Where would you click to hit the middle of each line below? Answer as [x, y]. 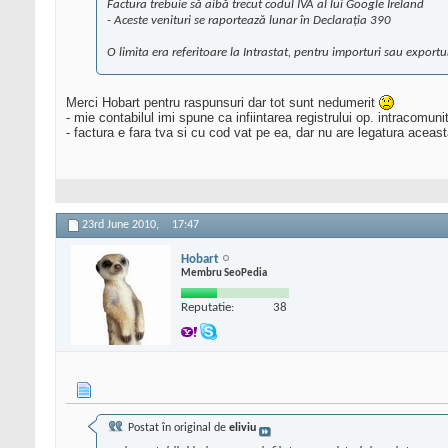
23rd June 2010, [122, 225]
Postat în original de [177, 428]
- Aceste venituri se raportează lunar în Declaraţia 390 [249, 21]
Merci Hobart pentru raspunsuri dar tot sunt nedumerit [222, 103]
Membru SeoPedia [224, 273]
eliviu [242, 428]
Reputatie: [207, 307]
